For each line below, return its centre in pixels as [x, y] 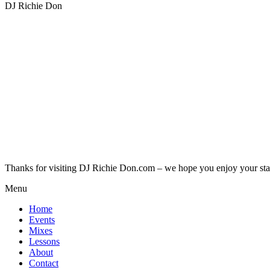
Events [42, 219]
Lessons [44, 241]
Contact [44, 263]
